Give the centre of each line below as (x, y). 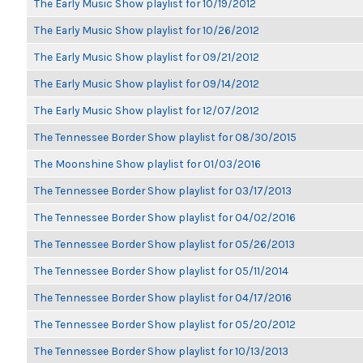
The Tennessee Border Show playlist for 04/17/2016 (163, 297)
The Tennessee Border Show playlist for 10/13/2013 (161, 351)
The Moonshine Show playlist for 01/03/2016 (147, 164)
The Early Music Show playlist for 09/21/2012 (147, 57)
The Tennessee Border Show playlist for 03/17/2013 (163, 190)
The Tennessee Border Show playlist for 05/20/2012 (165, 324)
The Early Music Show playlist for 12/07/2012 (147, 110)
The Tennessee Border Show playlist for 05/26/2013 (164, 244)
